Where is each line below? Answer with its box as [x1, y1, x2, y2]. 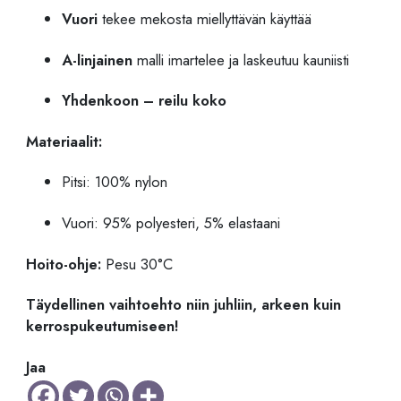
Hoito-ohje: [26, 252, 102, 275]
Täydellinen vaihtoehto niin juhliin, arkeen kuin [26, 294, 342, 316]
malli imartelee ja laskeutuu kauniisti [132, 48, 350, 71]
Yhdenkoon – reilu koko [62, 90, 227, 112]
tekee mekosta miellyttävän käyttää [98, 8, 312, 30]
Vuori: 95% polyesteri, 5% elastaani [62, 212, 281, 235]
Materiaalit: [26, 130, 103, 152]
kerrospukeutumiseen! [26, 315, 180, 337]
